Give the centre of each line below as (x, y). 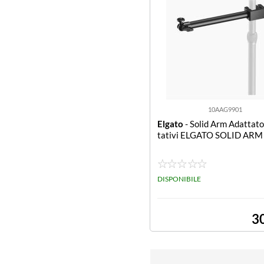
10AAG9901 (225, 109)
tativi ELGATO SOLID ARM (210, 135)
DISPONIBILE (179, 179)
